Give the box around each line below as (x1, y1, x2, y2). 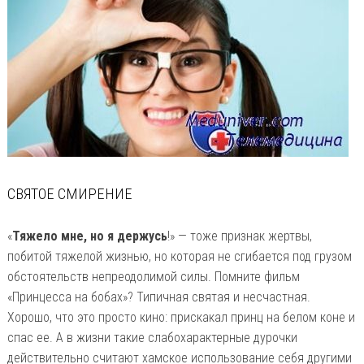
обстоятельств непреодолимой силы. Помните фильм (6, 268, 300, 284)
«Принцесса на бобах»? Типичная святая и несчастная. (6, 288, 310, 305)
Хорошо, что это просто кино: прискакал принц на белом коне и (6, 309, 355, 325)
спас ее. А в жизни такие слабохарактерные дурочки (6, 329, 297, 345)
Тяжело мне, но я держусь (11, 227, 167, 244)
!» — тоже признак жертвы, (167, 227, 312, 244)
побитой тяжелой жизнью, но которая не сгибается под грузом (6, 248, 352, 264)
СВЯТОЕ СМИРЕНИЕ (6, 185, 132, 203)
